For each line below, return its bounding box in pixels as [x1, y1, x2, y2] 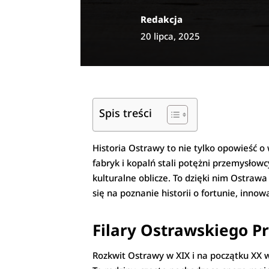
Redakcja [141, 13, 183, 25]
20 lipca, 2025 [141, 29, 201, 42]
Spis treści [99, 106, 153, 121]
